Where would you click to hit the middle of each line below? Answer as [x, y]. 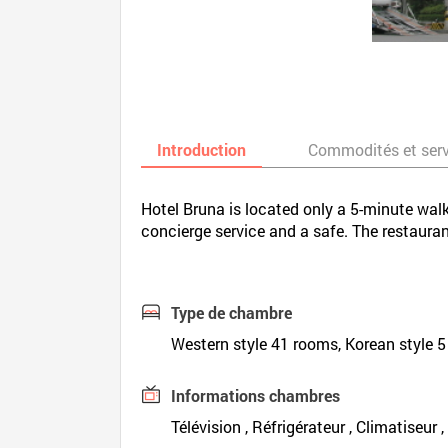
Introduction [202, 149]
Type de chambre [232, 312]
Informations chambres [256, 395]
